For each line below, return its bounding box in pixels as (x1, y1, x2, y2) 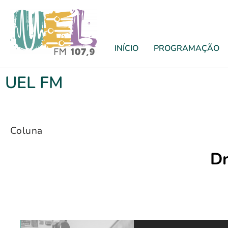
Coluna (10, 124, 43, 137)
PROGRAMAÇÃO (154, 43, 219, 54)
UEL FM (5, 72, 63, 94)
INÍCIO (115, 43, 138, 54)
